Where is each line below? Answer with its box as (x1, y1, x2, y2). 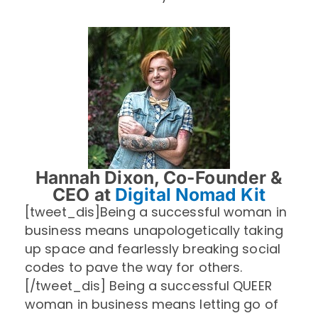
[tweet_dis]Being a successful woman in (25, 203, 287, 221)
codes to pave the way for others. (25, 258, 243, 277)
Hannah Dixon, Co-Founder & (35, 167, 283, 189)
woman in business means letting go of (25, 295, 278, 314)
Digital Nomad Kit (115, 184, 265, 206)
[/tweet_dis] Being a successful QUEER (25, 277, 272, 295)
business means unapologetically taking (25, 221, 283, 240)
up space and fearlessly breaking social (25, 240, 280, 258)
